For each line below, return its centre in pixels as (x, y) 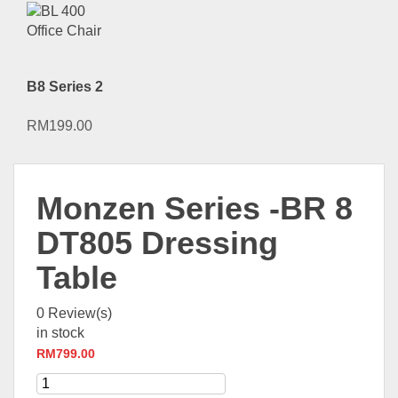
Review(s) (78, 314)
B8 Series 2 (65, 86)
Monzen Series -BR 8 (195, 209)
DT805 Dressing (157, 243)
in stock (60, 333)
